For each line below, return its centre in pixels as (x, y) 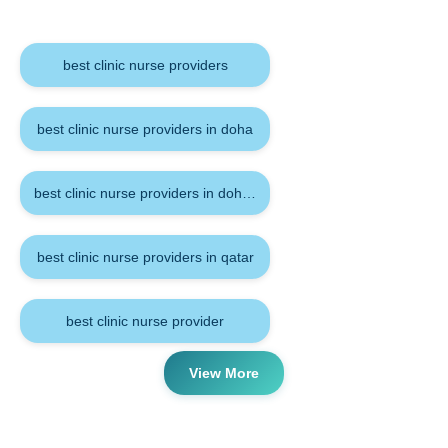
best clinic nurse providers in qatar (145, 256)
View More (224, 372)
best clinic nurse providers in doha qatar (160, 192)
